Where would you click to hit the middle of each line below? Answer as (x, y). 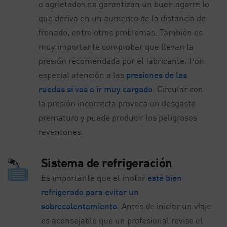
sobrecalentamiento (79, 206)
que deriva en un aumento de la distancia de (122, 18)
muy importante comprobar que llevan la (116, 46)
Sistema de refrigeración (106, 162)
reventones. (61, 131)
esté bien (164, 177)
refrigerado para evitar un (90, 192)
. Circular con (178, 89)
